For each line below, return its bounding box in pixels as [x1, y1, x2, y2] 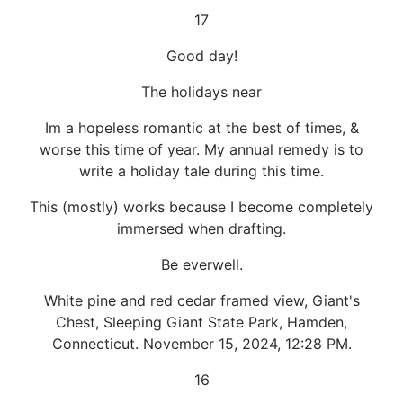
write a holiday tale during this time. [79, 161, 324, 180]
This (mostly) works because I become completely [30, 197, 373, 216]
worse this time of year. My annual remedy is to [40, 139, 363, 158]
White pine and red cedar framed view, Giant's [43, 291, 360, 309]
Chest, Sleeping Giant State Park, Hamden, [56, 312, 347, 331]
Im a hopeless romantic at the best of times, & [44, 118, 359, 137]
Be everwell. [160, 255, 243, 273]
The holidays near [141, 82, 262, 101]
